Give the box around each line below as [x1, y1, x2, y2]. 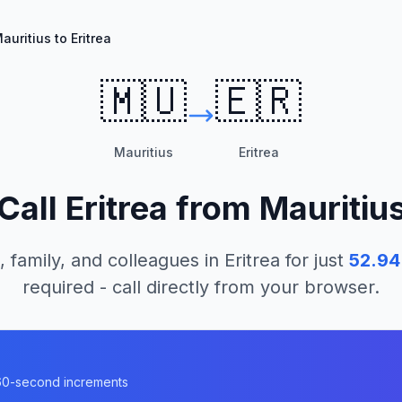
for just [279, 249, 344, 271]
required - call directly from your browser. [22, 276, 380, 298]
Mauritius [114, 144, 173, 160]
